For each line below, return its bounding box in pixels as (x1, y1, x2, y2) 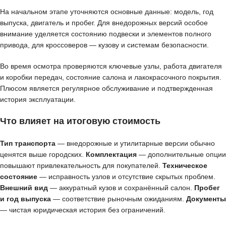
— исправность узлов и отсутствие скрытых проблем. (37, 173, 215, 181)
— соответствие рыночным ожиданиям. (51, 195, 186, 203)
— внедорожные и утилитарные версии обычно (55, 139, 215, 147)
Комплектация (86, 150, 137, 158)
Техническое (162, 161, 207, 169)
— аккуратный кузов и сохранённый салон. (48, 184, 194, 192)
